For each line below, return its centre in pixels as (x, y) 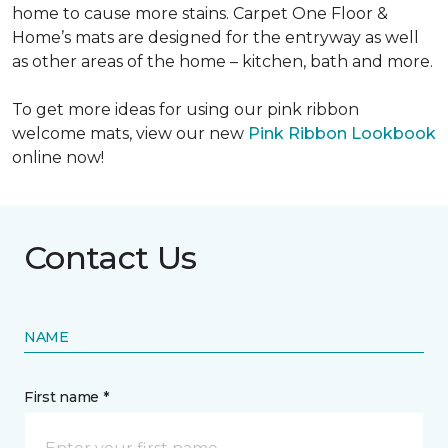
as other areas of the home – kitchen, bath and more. (222, 62)
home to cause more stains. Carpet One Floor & (200, 14)
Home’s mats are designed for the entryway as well (215, 38)
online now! (58, 158)
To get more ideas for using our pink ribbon (185, 110)
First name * (66, 397)
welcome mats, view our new (130, 134)
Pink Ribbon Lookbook (342, 134)
